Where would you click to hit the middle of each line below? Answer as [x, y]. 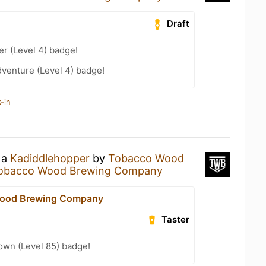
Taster [176, 219]
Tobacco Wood [146, 158]
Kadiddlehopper [50, 158]
